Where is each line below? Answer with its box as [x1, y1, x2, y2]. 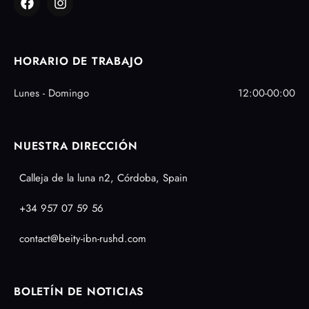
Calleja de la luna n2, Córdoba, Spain [19, 170, 188, 186]
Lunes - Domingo [14, 85, 89, 101]
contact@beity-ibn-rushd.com [19, 230, 146, 246]
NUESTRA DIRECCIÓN [14, 137, 138, 154]
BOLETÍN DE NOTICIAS [14, 283, 145, 299]
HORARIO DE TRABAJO [14, 52, 143, 69]
